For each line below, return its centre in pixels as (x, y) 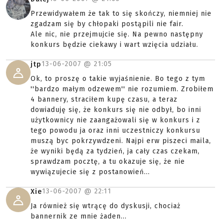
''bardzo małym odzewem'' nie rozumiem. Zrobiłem (122, 89)
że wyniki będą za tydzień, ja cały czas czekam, (115, 151)
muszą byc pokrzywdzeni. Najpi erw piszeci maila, (121, 141)
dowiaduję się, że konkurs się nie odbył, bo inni (116, 110)
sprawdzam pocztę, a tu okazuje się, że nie (108, 162)
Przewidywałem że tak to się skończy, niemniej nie (121, 14)
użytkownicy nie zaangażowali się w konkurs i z (115, 120)
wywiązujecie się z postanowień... (90, 172)
